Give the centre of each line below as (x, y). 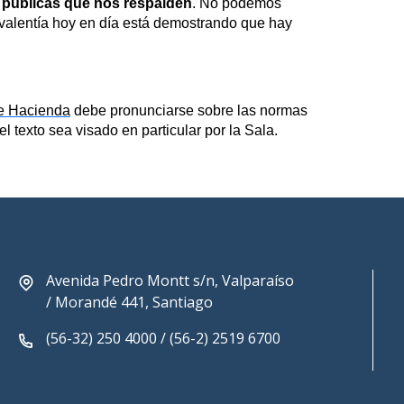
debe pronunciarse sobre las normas (189, 111)
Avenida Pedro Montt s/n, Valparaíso (170, 281)
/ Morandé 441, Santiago (129, 303)
